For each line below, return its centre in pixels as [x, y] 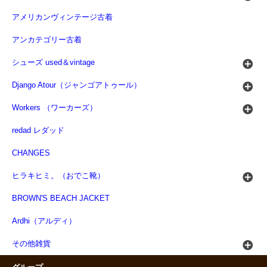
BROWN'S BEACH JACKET [61, 199]
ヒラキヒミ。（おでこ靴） [58, 176]
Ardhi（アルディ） [44, 221]
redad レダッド [38, 131]
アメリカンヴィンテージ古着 [62, 18]
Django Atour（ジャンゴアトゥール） [77, 86]
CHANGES [31, 153]
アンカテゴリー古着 [47, 40]
